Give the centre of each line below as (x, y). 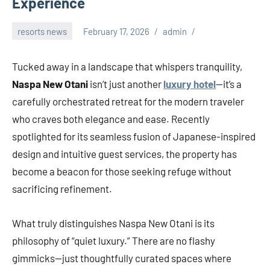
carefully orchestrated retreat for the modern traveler (128, 102)
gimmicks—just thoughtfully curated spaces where (122, 258)
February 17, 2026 (116, 31)
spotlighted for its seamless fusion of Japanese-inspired (134, 137)
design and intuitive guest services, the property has (124, 154)
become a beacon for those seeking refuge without (122, 171)
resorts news (42, 31)
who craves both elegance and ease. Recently (111, 119)
